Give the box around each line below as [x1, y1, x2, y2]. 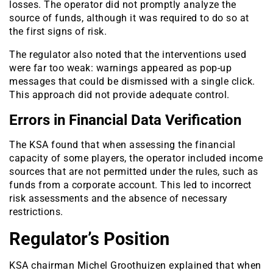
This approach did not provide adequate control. [9, 89, 230, 101]
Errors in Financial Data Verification [9, 112, 241, 129]
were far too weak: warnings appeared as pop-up [9, 62, 232, 74]
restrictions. [9, 206, 63, 218]
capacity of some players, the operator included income [9, 152, 263, 165]
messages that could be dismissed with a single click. [9, 76, 255, 88]
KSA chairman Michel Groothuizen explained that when [9, 260, 261, 272]
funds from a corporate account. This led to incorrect [9, 179, 252, 191]
